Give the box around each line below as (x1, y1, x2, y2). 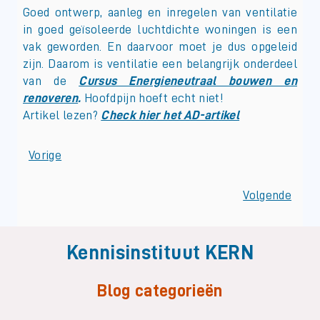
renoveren (23, 91, 79, 104)
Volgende (243, 188, 291, 201)
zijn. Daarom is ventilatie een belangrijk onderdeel (23, 56, 297, 70)
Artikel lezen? (23, 108, 101, 121)
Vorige (29, 148, 62, 161)
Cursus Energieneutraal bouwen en (79, 74, 297, 87)
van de (23, 74, 79, 87)
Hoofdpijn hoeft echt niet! (84, 91, 224, 104)
